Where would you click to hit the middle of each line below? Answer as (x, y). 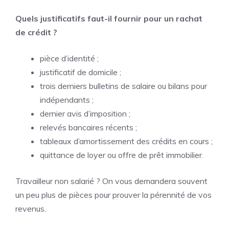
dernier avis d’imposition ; (85, 113)
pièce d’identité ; (69, 58)
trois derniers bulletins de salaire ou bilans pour (123, 86)
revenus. (31, 209)
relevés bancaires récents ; (88, 127)
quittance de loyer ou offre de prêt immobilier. (122, 155)
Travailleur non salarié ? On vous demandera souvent (111, 181)
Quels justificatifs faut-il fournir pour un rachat (109, 18)
